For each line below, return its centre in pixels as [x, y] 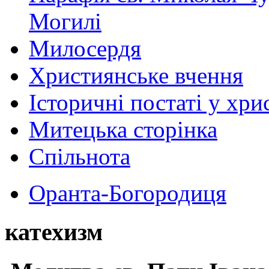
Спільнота [80, 157]
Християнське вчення [136, 76]
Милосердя [85, 49]
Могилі [65, 22]
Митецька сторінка [123, 130]
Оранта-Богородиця [128, 193]
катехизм [54, 232]
